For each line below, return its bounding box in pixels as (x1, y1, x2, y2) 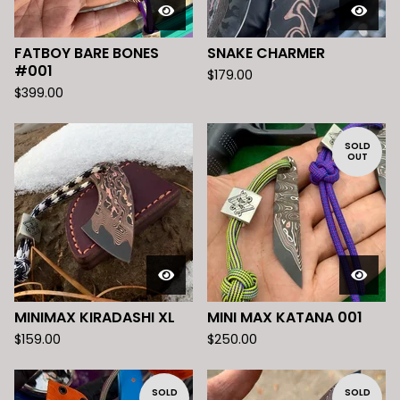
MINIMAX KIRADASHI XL (14, 307, 175, 328)
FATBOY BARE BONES (14, 43, 159, 63)
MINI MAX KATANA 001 (207, 307, 362, 328)
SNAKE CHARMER (207, 43, 325, 63)
